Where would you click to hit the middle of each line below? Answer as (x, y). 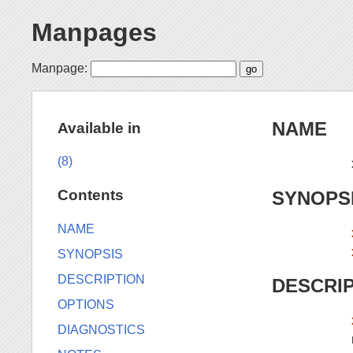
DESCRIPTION (101, 279)
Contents (91, 195)
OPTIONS (86, 304)
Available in (99, 128)
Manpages (94, 33)
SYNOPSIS (90, 254)
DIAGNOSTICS (101, 329)
